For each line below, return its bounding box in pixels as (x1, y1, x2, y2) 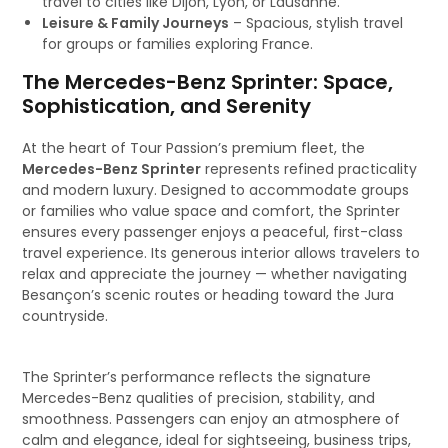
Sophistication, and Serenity (22, 92, 312, 120)
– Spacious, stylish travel (229, 13, 404, 33)
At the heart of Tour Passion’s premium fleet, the (22, 138, 366, 158)
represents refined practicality (201, 159, 418, 179)
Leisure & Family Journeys (42, 13, 230, 33)
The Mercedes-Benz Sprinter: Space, (22, 68, 394, 96)
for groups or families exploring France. (42, 34, 314, 54)
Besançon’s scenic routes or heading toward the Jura (22, 285, 395, 305)
